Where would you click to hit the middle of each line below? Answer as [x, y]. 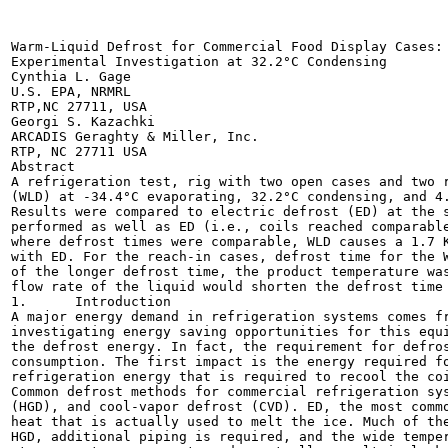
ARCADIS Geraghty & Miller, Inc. [135, 136]
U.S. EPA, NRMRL [71, 91]
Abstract [43, 166]
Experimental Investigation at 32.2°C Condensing [199, 61]
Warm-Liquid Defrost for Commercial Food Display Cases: [227, 46]
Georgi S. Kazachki [83, 121]
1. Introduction [19, 301]
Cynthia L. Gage [71, 76]
